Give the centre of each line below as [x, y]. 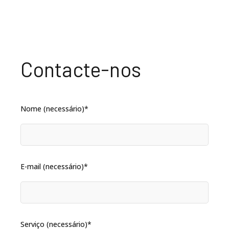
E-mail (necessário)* [54, 167]
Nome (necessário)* [54, 109]
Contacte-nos [81, 69]
